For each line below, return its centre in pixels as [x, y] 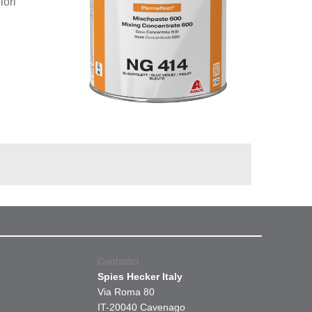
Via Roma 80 [126, 292]
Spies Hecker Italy [140, 276]
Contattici [118, 261]
